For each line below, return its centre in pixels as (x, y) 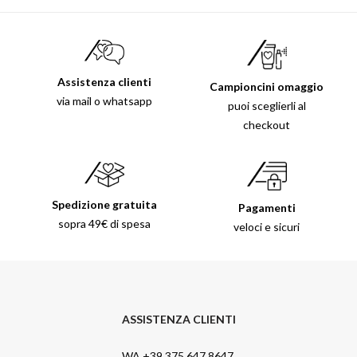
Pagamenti (267, 208)
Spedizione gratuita (104, 204)
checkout (267, 124)
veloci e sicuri (267, 227)
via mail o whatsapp (104, 101)
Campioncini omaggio (267, 86)
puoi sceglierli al (267, 105)
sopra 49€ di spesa (104, 223)
